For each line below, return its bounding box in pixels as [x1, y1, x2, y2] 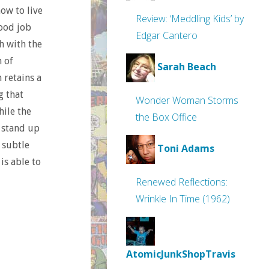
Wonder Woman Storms [136, 94, 238, 107]
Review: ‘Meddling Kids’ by [136, 12, 244, 25]
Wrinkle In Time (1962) [136, 192, 230, 205]
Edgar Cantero [136, 29, 198, 42]
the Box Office [136, 110, 197, 124]
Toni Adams [157, 142, 214, 156]
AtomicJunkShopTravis [126, 247, 235, 261]
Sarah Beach [157, 60, 216, 74]
